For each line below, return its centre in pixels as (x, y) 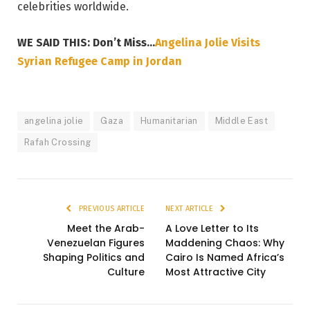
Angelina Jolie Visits (208, 42)
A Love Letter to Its (212, 229)
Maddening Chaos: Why (225, 243)
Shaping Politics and (94, 258)
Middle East (241, 121)
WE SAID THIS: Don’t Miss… (86, 42)
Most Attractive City (216, 272)
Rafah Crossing (58, 143)
